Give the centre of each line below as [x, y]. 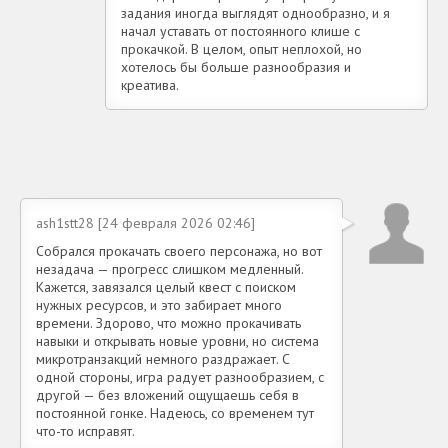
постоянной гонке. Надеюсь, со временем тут [175, 413]
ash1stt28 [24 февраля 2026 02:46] [145, 223]
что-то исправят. [85, 431]
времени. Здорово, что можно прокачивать [168, 323]
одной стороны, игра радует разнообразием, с [180, 377]
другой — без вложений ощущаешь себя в [167, 395]
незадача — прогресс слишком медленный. [169, 269]
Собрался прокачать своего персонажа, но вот [179, 251]
